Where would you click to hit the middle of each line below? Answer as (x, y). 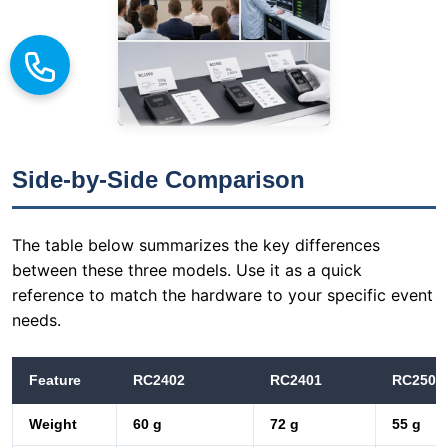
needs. (36, 320)
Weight (53, 424)
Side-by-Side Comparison (158, 180)
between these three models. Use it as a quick (187, 270)
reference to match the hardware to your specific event (222, 295)
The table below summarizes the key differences (196, 245)
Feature (55, 380)
